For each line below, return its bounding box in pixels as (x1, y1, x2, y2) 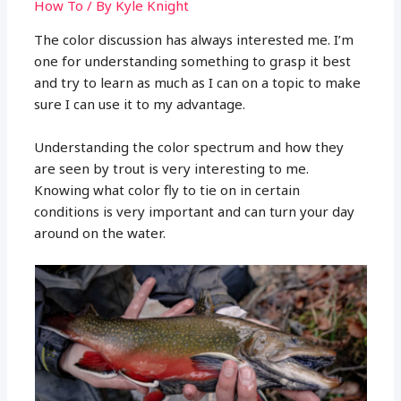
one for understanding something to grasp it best (34, 51, 352, 70)
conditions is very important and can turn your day (34, 201, 355, 220)
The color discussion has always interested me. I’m (34, 30, 354, 48)
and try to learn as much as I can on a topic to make (34, 73, 362, 91)
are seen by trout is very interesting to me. (34, 158, 310, 177)
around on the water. (34, 223, 166, 242)
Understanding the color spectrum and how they (34, 137, 345, 156)
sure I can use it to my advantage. (34, 94, 246, 113)
